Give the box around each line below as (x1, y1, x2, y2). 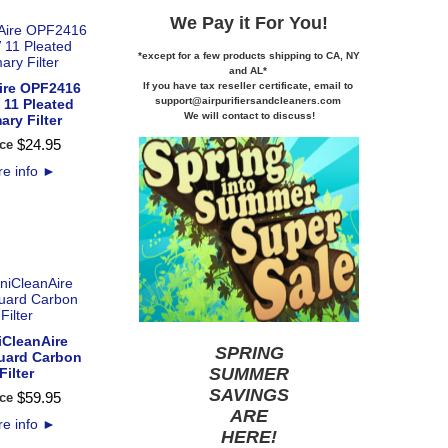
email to (313, 79, 356, 91)
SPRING (214, 342, 284, 363)
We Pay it (170, 12, 255, 33)
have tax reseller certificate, (172, 79, 314, 91)
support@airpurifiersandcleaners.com (154, 94, 344, 106)
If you (142, 79, 173, 91)
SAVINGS (209, 384, 289, 405)
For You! (255, 12, 328, 33)
